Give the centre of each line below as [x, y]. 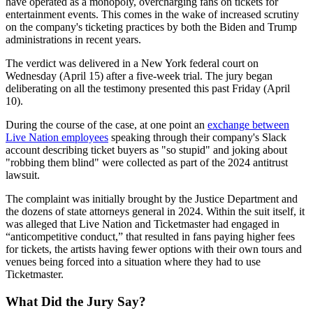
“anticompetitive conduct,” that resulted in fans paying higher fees [150, 237]
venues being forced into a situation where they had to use [133, 262]
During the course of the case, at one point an [107, 125]
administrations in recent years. [73, 40]
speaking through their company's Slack [197, 138]
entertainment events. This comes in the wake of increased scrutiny [152, 15]
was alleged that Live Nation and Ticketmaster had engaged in [143, 224]
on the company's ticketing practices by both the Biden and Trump [151, 27]
